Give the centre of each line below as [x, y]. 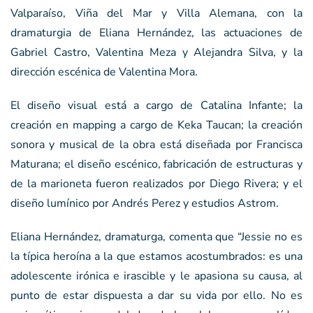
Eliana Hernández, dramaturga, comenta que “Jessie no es [156, 237]
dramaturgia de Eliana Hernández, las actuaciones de [156, 33]
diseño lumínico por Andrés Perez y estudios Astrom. [145, 204]
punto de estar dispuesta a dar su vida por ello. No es [156, 296]
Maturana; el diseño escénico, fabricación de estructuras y [156, 165]
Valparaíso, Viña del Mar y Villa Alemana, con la [156, 14]
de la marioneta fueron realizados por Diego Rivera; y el [156, 184]
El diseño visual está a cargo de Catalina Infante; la [156, 106]
